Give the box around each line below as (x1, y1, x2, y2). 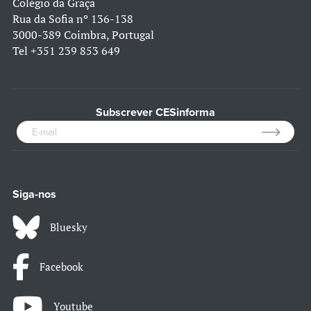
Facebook (40, 260, 83, 274)
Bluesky (50, 220, 87, 235)
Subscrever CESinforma (96, 106, 215, 120)
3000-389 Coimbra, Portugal (12, 27, 154, 43)
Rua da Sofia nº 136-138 (12, 11, 133, 27)
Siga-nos (12, 187, 56, 202)
